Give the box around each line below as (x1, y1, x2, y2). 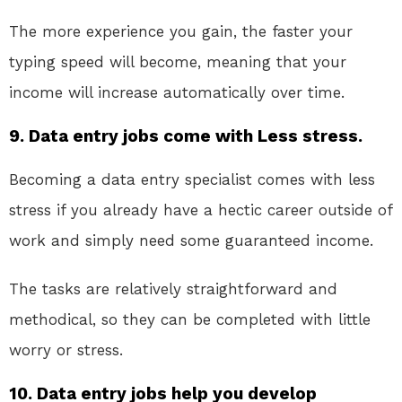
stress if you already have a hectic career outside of (9, 201, 392, 220)
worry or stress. (9, 341, 123, 360)
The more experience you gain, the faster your (9, 22, 353, 41)
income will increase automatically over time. (9, 83, 345, 102)
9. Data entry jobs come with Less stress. (9, 126, 363, 147)
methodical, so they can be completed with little (9, 310, 371, 329)
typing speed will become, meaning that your (9, 53, 346, 72)
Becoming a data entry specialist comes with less (9, 170, 375, 189)
